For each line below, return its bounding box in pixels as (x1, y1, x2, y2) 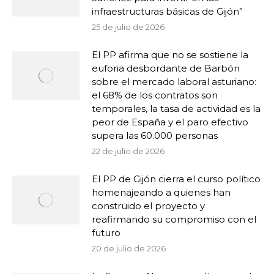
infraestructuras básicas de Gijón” (92, 6, 243, 17)
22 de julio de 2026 (92, 146, 165, 156)
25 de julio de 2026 (92, 22, 165, 32)
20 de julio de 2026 (92, 243, 166, 253)
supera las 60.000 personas (92, 130, 218, 141)
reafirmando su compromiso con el (92, 213, 256, 225)
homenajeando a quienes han (92, 187, 231, 198)
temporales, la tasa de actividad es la (92, 103, 261, 114)
